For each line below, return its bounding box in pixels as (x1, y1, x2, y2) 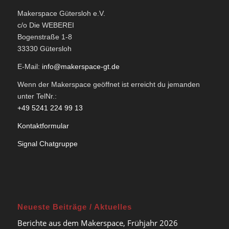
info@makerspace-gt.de (41, 62, 120, 71)
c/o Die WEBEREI (17, 20, 74, 29)
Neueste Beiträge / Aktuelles (17, 202, 132, 212)
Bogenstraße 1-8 (17, 32, 72, 41)
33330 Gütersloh (17, 44, 72, 53)
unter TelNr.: (17, 91, 57, 100)
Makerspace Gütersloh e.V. (17, 9, 105, 17)
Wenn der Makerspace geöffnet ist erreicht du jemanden (17, 80, 200, 88)
